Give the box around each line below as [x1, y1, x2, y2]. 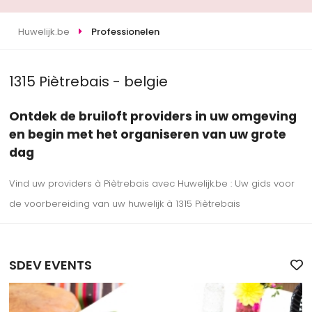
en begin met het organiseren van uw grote [9, 125, 287, 143]
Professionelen [91, 25, 159, 39]
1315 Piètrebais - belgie [9, 72, 169, 92]
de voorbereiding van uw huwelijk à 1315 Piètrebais [9, 197, 241, 211]
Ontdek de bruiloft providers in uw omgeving [9, 107, 297, 125]
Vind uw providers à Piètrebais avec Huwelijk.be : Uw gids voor [9, 177, 295, 191]
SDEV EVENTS [9, 256, 93, 274]
